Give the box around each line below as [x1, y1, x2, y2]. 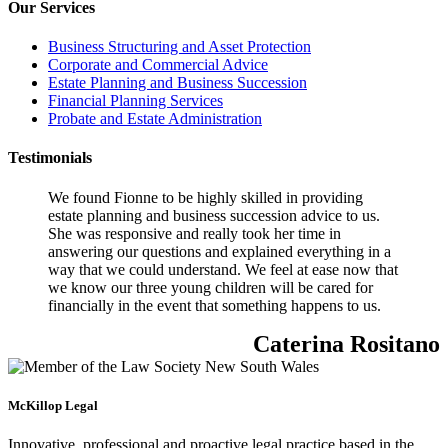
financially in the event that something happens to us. [48, 296, 381, 314]
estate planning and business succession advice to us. [48, 206, 380, 224]
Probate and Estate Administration [48, 110, 262, 128]
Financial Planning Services [48, 92, 223, 110]
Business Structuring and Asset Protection [48, 38, 311, 56]
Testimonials [8, 149, 92, 167]
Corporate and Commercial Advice [48, 56, 268, 74]
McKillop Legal [8, 397, 98, 413]
